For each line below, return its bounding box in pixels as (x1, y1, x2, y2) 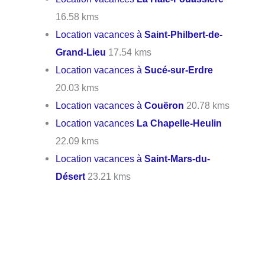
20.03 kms (56, 82, 99, 93)
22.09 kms (56, 135, 99, 146)
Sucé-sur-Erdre (144, 64, 214, 75)
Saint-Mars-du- (144, 153, 211, 164)
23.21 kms (85, 170, 131, 182)
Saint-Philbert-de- (144, 28, 223, 40)
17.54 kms (106, 46, 152, 57)
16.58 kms (56, 11, 99, 22)
